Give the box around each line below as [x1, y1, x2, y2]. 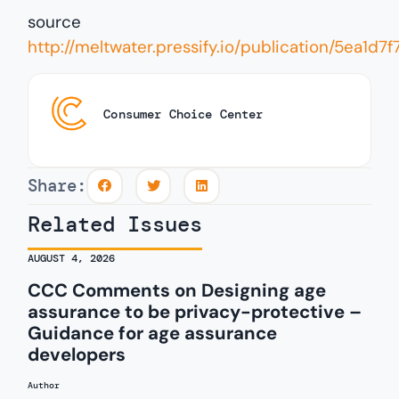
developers [28, 343, 126, 367]
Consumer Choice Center [103, 106, 264, 122]
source [28, 11, 82, 34]
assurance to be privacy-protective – [28, 300, 362, 324]
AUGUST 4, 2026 [28, 251, 116, 266]
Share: [28, 175, 87, 198]
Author [28, 379, 61, 392]
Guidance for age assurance [28, 322, 278, 346]
